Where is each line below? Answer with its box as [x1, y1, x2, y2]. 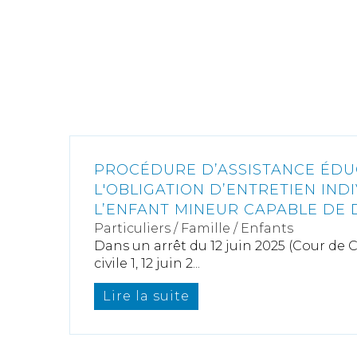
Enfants [241, 221, 293, 236]
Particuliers [94, 221, 171, 236]
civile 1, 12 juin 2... [94, 256, 200, 271]
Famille [181, 221, 230, 236]
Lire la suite [103, 288, 190, 304]
